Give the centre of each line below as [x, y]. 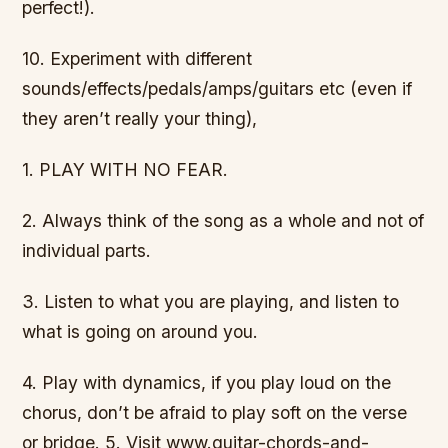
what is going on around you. [140, 332]
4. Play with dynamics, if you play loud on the [207, 383]
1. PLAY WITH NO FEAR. [125, 170]
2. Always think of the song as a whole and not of [223, 221]
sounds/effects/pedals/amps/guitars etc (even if [217, 88]
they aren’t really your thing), [140, 118]
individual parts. [87, 251]
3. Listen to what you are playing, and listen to [211, 302]
